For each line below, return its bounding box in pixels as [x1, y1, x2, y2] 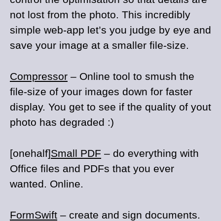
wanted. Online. [10, 178, 83, 189]
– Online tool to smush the [68, 71, 194, 82]
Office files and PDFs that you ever [10, 163, 174, 174]
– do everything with [101, 147, 199, 159]
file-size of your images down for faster [10, 86, 192, 97]
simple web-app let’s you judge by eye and [10, 24, 211, 36]
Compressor [10, 71, 68, 82]
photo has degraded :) [10, 116, 114, 128]
